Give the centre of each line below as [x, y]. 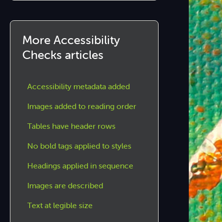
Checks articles [63, 55]
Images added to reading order [82, 106]
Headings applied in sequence [81, 166]
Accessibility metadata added [79, 86]
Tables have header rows [72, 126]
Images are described [65, 185]
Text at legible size [60, 205]
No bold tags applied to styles [80, 146]
